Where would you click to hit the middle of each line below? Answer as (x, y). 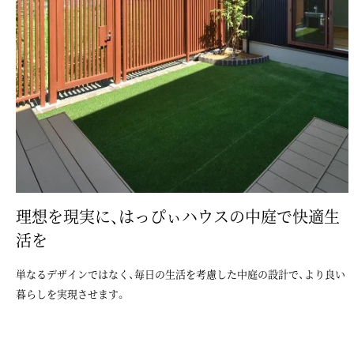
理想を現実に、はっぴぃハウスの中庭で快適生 (178, 217)
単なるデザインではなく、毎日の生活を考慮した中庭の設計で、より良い (181, 274)
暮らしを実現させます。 (71, 294)
